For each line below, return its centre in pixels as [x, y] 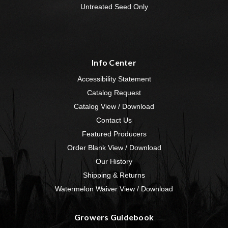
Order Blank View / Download [114, 148]
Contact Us [114, 120]
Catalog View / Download [114, 107]
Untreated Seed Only [114, 7]
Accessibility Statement [114, 79]
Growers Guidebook [114, 217]
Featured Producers [114, 134]
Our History [114, 162]
